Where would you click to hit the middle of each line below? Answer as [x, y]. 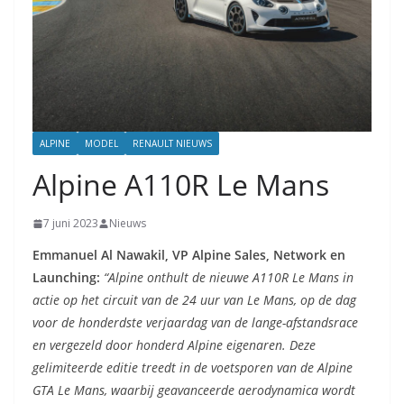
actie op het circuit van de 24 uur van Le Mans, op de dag [194, 300]
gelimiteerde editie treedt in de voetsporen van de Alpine [193, 368]
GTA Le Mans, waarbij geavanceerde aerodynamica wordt [194, 390]
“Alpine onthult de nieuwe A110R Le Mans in [229, 278]
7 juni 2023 [71, 224]
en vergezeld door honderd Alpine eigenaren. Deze [174, 345]
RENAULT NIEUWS [172, 144]
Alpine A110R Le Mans [181, 185]
